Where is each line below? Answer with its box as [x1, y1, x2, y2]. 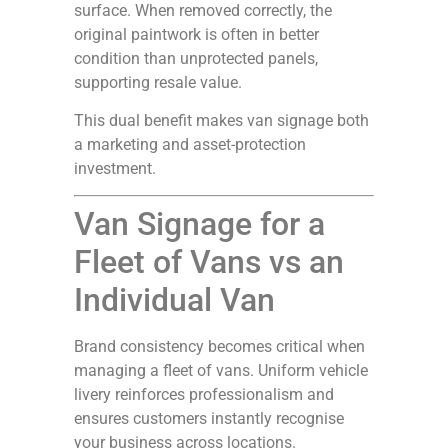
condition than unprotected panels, [74, 48, 318, 68]
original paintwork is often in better [74, 24, 319, 44]
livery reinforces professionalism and [74, 385, 334, 405]
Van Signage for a [74, 205, 325, 244]
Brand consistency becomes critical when [74, 337, 365, 357]
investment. [74, 158, 156, 178]
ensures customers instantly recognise [74, 409, 344, 429]
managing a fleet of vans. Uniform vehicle [74, 361, 368, 381]
